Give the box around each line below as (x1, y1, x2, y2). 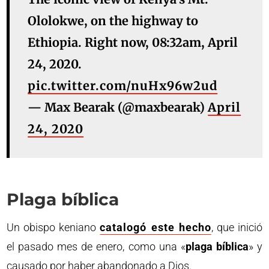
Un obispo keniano (7, 221, 100, 234)
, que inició (211, 221, 262, 234)
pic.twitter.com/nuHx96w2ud (28, 78, 218, 93)
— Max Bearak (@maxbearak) (28, 100, 208, 115)
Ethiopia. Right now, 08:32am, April (28, 35, 238, 50)
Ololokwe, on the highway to (28, 13, 199, 28)
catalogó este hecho (100, 221, 211, 234)
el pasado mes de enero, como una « (7, 240, 186, 253)
